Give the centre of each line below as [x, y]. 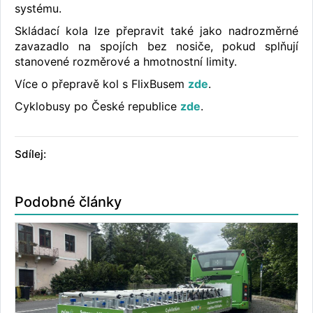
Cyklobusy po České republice [97, 107]
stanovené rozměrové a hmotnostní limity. [126, 62]
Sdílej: [30, 154]
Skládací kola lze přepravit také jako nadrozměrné [156, 31]
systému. [38, 9]
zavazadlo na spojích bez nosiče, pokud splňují [156, 46]
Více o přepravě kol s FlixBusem [101, 84]
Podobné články [68, 202]
